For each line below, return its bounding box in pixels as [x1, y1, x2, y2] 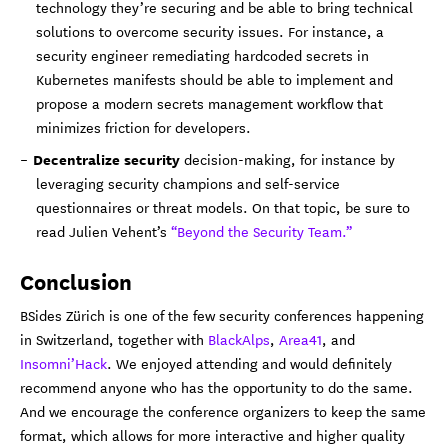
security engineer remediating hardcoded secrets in [36, 43, 369, 66]
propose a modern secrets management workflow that [36, 91, 383, 114]
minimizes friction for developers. [36, 115, 251, 138]
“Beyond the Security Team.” [171, 219, 352, 242]
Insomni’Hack [20, 351, 107, 374]
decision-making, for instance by [180, 147, 395, 170]
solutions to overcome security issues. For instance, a [36, 19, 384, 42]
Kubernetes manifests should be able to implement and [36, 67, 393, 90]
